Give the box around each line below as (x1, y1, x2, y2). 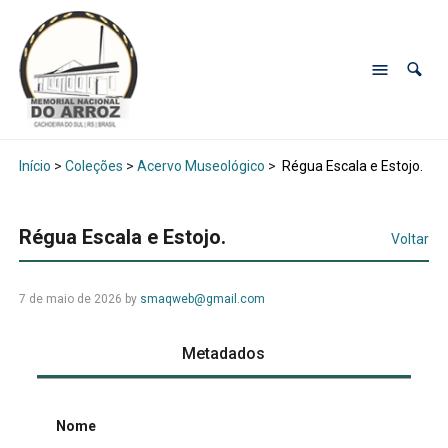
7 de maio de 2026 (18, 292, 122, 307)
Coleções (64, 158, 123, 175)
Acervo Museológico (136, 158, 265, 175)
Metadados (182, 344, 266, 364)
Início (18, 158, 51, 175)
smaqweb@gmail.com (139, 292, 265, 307)
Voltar (391, 231, 430, 248)
